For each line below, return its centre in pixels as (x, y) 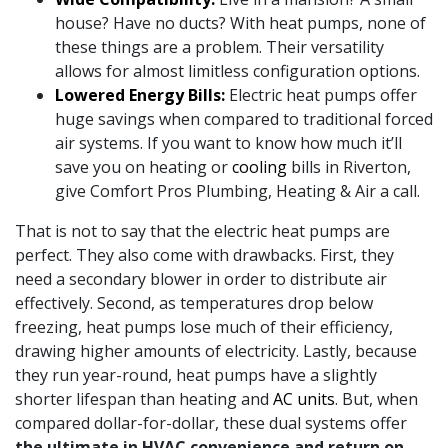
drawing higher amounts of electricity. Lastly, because (216, 350)
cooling (259, 166)
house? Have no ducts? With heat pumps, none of (240, 22)
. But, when (376, 398)
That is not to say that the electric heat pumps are (202, 230)
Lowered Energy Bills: (142, 94)
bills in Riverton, (349, 166)
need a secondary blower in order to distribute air (201, 278)
